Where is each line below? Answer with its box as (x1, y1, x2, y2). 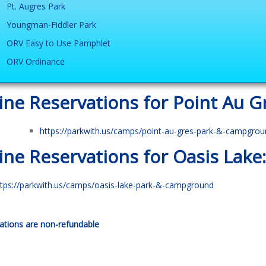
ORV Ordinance (6, 55, 65, 67)
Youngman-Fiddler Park (6, 18, 96, 30)
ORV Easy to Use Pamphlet (6, 37, 110, 49)
